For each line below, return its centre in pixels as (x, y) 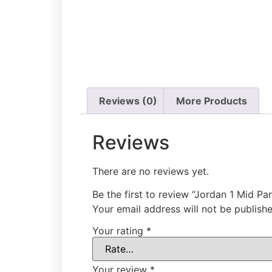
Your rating (119, 231)
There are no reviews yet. (151, 171)
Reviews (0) (128, 101)
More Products (211, 101)
